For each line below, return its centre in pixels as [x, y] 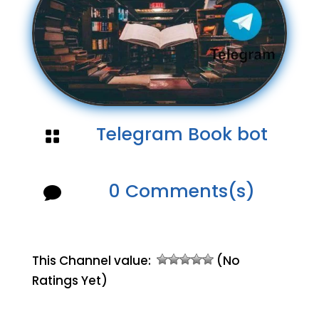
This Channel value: [94, 260]
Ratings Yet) [69, 280]
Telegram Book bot [182, 134]
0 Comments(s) [182, 191]
